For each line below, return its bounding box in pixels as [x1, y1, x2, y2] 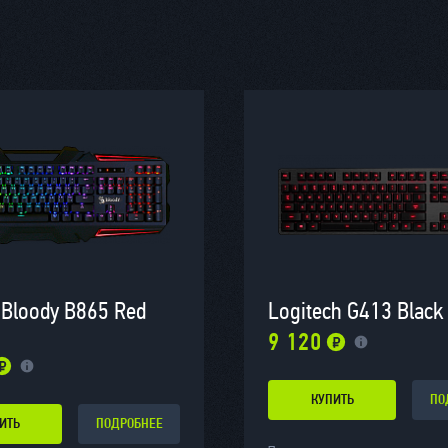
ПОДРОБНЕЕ [95, 416, 163, 432]
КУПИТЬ [310, 392, 354, 408]
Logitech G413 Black [268, 297, 444, 326]
